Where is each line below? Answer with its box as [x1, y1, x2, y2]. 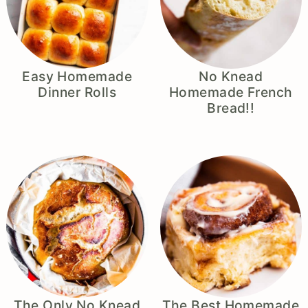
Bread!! [207, 100, 255, 117]
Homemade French [168, 84, 293, 101]
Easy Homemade [22, 68, 133, 85]
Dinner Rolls [38, 84, 117, 101]
